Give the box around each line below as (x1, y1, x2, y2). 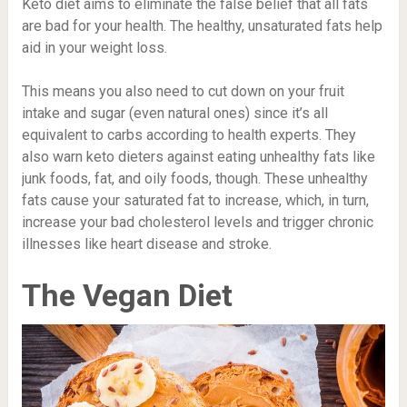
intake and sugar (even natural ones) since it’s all (21, 104, 328, 122)
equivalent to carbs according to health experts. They (21, 125, 356, 144)
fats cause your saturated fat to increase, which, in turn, (21, 191, 369, 209)
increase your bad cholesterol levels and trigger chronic (21, 213, 373, 231)
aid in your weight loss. (21, 38, 167, 56)
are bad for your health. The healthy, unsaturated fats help (21, 16, 382, 35)
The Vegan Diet (21, 276, 233, 313)
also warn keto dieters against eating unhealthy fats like (21, 147, 375, 165)
